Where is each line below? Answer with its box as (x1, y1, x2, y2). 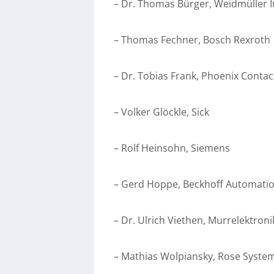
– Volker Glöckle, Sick (114, 105, 210, 119)
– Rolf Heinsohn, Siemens (114, 141, 231, 155)
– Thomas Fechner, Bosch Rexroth (114, 32, 271, 46)
